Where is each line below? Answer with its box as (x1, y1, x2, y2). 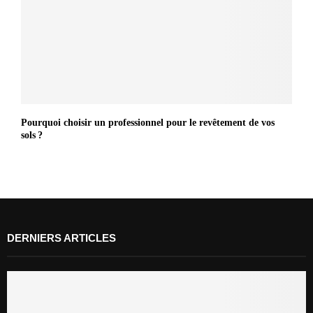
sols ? (21, 129, 43, 140)
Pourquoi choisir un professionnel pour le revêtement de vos (21, 117, 275, 128)
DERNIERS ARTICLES (7, 231, 116, 244)
